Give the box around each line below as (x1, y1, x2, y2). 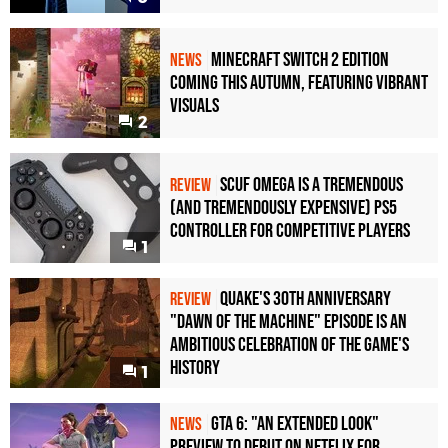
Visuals (170, 94, 219, 119)
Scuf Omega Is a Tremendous (220, 173, 403, 198)
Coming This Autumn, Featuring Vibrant (170, 71, 428, 96)
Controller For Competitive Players (170, 219, 410, 244)
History (170, 355, 220, 380)
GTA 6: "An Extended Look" (211, 411, 379, 436)
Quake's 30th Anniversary (220, 286, 391, 311)
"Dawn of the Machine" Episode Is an (170, 309, 407, 334)
